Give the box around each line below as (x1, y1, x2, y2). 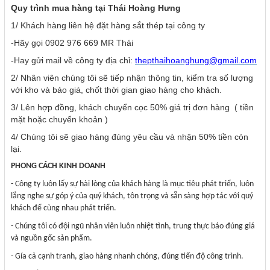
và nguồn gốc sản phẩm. (11, 234, 92, 243)
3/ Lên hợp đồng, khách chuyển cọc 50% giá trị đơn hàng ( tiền (11, 102, 254, 113)
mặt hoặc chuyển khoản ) (11, 115, 108, 125)
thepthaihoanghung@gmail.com (135, 55, 257, 66)
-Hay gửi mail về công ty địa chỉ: (11, 55, 135, 66)
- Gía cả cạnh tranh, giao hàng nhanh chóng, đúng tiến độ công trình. (11, 252, 243, 262)
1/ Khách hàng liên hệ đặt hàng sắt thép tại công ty (11, 20, 205, 31)
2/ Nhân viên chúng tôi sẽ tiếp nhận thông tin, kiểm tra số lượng (11, 73, 253, 83)
